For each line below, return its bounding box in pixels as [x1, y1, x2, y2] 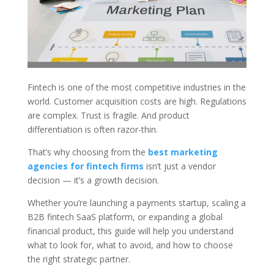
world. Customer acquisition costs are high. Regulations [27, 95, 246, 108]
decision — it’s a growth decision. [27, 174, 159, 187]
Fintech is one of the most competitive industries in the [27, 81, 246, 94]
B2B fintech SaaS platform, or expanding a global [27, 211, 223, 223]
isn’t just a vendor [143, 160, 216, 172]
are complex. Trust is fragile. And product [27, 109, 190, 122]
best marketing [147, 146, 218, 158]
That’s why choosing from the [27, 146, 148, 158]
